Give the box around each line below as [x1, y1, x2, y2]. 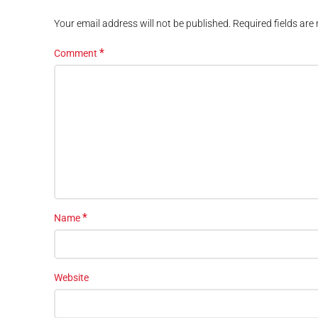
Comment [54, 47, 99, 59]
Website [54, 271, 89, 283]
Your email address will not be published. [54, 17, 231, 29]
